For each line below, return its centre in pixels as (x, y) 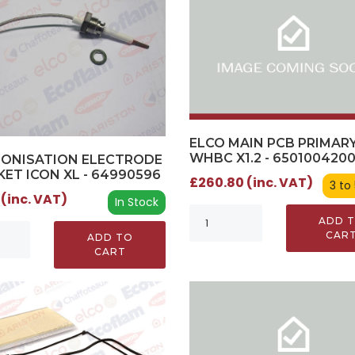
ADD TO (110, 238)
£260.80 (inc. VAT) (251, 182)
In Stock (136, 202)
